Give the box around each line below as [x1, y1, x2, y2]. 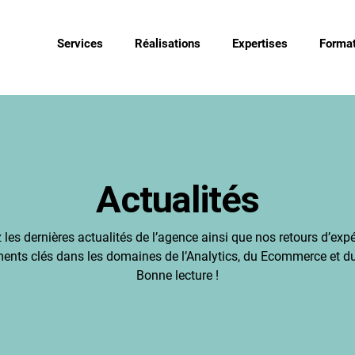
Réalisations [134, 36, 200, 51]
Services [56, 36, 103, 51]
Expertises [231, 36, 288, 51]
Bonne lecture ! [136, 268, 219, 283]
